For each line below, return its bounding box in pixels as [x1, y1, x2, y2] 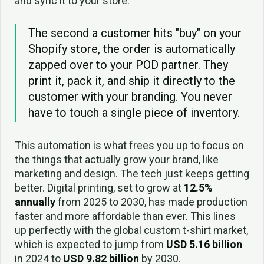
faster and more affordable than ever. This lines [15, 210, 236, 223]
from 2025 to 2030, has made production [55, 196, 247, 209]
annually [15, 196, 55, 209]
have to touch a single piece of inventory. [28, 105, 240, 120]
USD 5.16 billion [166, 238, 242, 251]
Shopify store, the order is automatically [28, 42, 235, 57]
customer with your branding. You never [28, 90, 232, 104]
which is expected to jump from [15, 238, 166, 251]
